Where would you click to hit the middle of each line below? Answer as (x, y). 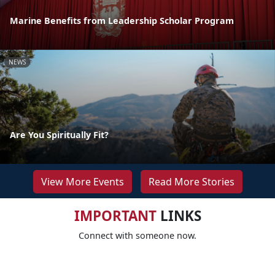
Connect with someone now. (137, 236)
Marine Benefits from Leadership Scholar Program (122, 20)
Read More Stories (191, 182)
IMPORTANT (115, 216)
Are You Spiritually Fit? (59, 135)
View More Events (82, 182)
